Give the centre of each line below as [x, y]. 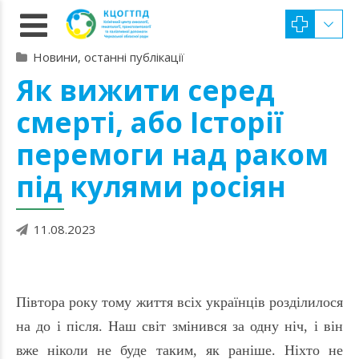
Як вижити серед [145, 90]
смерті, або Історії [150, 122]
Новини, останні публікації [109, 57]
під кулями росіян [151, 186]
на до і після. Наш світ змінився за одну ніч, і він [179, 326]
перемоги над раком [172, 154]
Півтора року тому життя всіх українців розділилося [179, 302]
